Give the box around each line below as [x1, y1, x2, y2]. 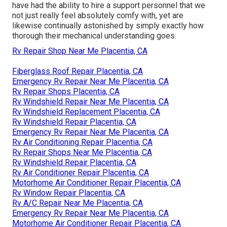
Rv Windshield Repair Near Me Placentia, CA [12, 97, 169, 107]
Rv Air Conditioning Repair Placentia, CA [12, 137, 153, 147]
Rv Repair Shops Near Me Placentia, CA [12, 147, 152, 158]
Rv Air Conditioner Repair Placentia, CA [12, 168, 149, 178]
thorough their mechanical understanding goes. [12, 31, 176, 41]
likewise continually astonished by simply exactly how [12, 21, 204, 31]
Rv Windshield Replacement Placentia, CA [12, 107, 160, 117]
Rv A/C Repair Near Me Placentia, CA [12, 198, 143, 208]
